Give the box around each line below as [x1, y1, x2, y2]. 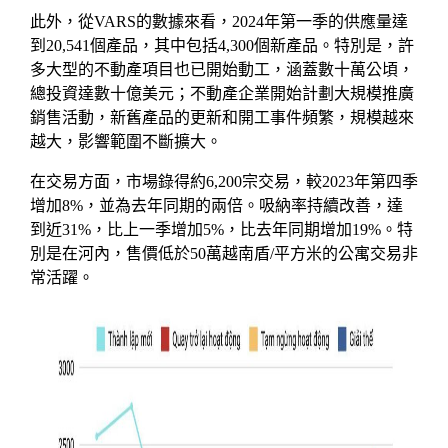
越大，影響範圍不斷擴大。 [30, 133, 222, 151]
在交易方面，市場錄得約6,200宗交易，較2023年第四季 [30, 173, 418, 191]
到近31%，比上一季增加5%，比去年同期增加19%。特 [30, 221, 413, 239]
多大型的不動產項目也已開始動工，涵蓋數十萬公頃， [30, 61, 414, 79]
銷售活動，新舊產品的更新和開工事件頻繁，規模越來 [30, 109, 414, 127]
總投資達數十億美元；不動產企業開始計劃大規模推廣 [30, 85, 414, 103]
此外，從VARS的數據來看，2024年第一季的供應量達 [30, 13, 408, 31]
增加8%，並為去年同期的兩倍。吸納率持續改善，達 [30, 197, 403, 215]
